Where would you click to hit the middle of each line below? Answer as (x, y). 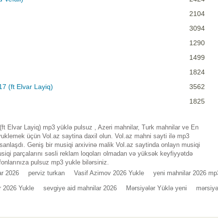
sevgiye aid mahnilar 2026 (80, 188)
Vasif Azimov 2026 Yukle (109, 173)
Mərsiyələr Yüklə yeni (156, 188)
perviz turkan (46, 173)
